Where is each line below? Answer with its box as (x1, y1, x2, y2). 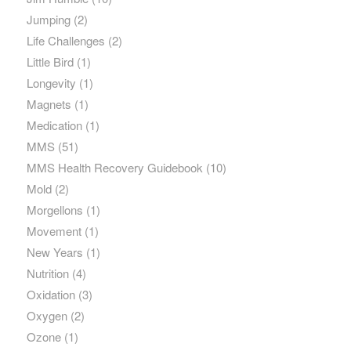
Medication (26, 117, 82, 134)
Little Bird (26, 53, 74, 71)
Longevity (26, 74, 76, 92)
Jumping (26, 11, 71, 28)
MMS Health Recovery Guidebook (26, 159, 203, 176)
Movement (26, 223, 81, 240)
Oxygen (26, 307, 67, 324)
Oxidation (26, 286, 75, 303)
